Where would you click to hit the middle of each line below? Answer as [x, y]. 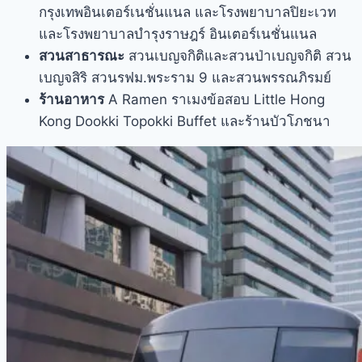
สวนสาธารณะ [82, 55]
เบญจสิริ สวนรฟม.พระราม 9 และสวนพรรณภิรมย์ [185, 77]
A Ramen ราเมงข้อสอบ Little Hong [215, 99]
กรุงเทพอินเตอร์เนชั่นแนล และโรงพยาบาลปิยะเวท [187, 12]
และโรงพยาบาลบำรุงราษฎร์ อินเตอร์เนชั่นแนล [178, 34]
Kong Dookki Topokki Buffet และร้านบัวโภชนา [185, 121]
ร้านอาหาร [72, 99]
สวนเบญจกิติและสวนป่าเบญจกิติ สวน [238, 55]
